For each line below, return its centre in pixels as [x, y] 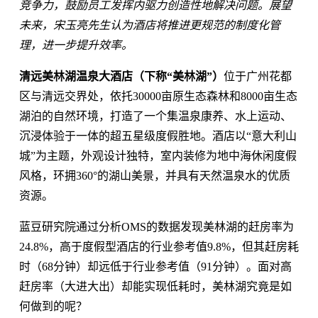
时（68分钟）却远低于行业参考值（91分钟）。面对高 [155, 266]
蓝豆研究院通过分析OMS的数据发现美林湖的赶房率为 [156, 226]
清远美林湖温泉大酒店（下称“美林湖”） [121, 76]
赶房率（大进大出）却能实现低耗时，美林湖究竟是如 [155, 286]
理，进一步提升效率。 [76, 45]
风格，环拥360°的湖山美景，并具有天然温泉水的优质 [154, 175]
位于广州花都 [257, 76]
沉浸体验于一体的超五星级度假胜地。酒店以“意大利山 [158, 136]
